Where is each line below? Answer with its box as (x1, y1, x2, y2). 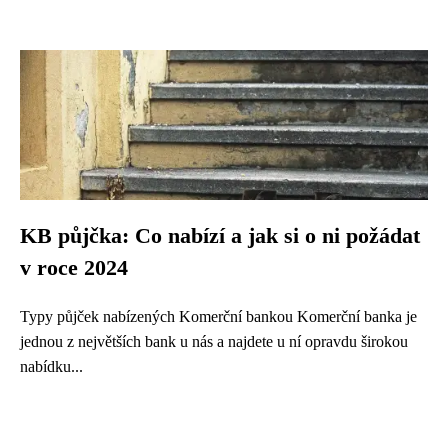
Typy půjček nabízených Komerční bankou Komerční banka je (20, 308, 417, 325)
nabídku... (20, 358, 83, 375)
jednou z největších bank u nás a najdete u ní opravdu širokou (20, 333, 408, 350)
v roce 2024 (20, 256, 128, 280)
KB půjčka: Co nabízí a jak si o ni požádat (20, 224, 420, 248)
